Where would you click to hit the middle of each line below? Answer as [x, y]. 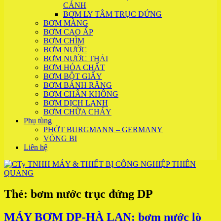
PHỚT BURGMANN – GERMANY [103, 129]
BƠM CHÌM [64, 41]
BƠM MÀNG [66, 23]
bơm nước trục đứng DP [92, 194]
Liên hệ [36, 147]
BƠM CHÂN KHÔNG [81, 94]
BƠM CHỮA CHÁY [77, 112]
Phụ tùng [38, 121]
